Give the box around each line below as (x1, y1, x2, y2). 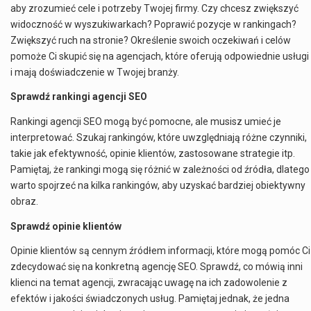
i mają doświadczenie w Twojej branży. (10, 66, 179, 78)
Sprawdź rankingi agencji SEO (10, 91, 147, 103)
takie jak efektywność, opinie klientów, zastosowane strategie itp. (10, 147, 295, 159)
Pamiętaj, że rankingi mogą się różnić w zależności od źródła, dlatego (10, 163, 310, 175)
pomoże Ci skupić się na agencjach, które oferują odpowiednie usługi (10, 50, 309, 62)
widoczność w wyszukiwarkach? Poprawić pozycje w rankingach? (10, 18, 296, 30)
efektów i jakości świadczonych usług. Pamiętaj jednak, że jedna (10, 293, 289, 305)
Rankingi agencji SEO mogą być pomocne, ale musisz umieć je (10, 115, 281, 127)
